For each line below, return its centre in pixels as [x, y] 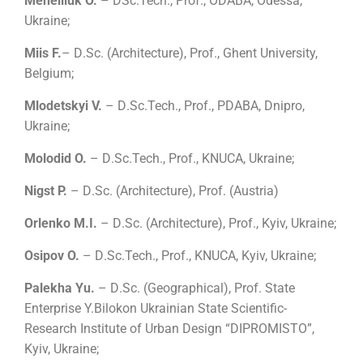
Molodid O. [57, 159]
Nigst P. [46, 191]
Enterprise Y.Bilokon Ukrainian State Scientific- [156, 309]
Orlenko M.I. [62, 224]
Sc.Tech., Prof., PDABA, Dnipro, [217, 106]
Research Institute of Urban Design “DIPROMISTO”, [169, 329]
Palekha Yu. [61, 288]
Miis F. [43, 53]
